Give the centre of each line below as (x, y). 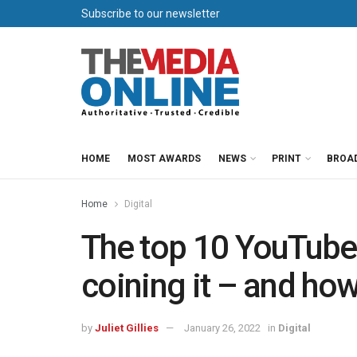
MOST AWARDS (164, 159)
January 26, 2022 (222, 328)
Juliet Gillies (127, 328)
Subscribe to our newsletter (151, 14)
